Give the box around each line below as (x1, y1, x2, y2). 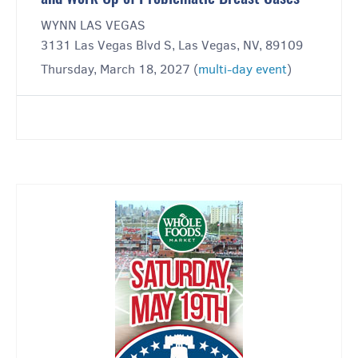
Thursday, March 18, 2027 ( (41, 61, 198, 78)
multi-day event (198, 61, 287, 78)
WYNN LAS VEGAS (41, 17, 145, 34)
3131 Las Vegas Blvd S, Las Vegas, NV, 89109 (41, 37, 303, 54)
